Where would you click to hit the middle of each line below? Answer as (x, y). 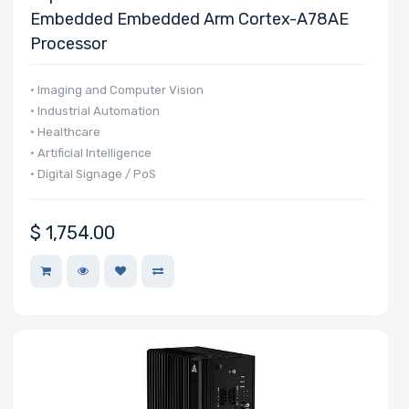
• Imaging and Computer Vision (117, 89)
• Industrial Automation (95, 110)
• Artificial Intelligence (91, 152)
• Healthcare (65, 131)
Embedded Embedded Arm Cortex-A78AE (189, 19)
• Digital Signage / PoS (93, 173)
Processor (68, 43)
